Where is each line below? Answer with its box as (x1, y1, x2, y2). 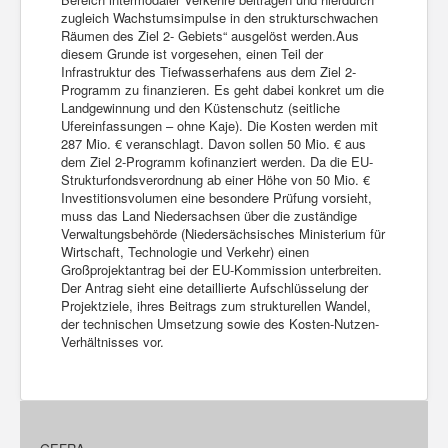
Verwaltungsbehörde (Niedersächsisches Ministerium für (61, 224, 385, 243)
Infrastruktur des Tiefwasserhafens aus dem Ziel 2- (61, 62, 356, 81)
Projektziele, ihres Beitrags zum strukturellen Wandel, (61, 296, 371, 315)
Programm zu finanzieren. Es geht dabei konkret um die (61, 80, 384, 99)
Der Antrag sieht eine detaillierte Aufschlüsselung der (61, 278, 368, 297)
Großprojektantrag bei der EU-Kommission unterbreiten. (61, 260, 382, 279)
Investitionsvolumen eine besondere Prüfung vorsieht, (61, 188, 372, 207)
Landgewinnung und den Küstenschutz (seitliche (61, 98, 340, 117)
